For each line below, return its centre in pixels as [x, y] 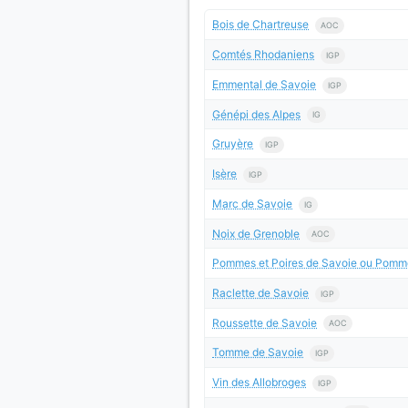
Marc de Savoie [252, 203]
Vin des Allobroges [259, 382]
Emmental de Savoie [264, 84]
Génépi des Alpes [256, 114]
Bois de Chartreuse [260, 25]
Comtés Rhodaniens [263, 55]
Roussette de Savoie [265, 322]
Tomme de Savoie [258, 352]
